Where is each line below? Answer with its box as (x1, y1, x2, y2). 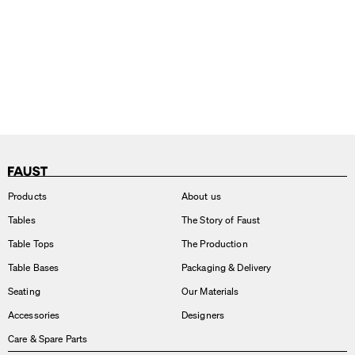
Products (8, 190, 47, 202)
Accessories (8, 309, 60, 321)
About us (181, 190, 221, 202)
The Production (181, 238, 248, 250)
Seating (8, 285, 40, 297)
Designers (181, 309, 225, 321)
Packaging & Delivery (181, 261, 272, 273)
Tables (8, 214, 36, 226)
